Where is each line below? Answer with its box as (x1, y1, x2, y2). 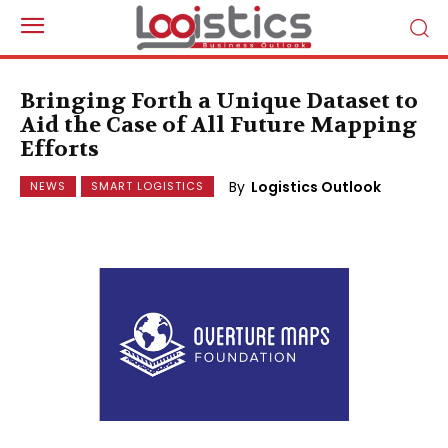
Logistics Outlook (251, 176, 381, 197)
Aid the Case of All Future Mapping (20, 111, 417, 139)
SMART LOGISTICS (91, 178, 204, 194)
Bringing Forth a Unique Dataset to (20, 87, 418, 115)
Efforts (20, 135, 99, 163)
